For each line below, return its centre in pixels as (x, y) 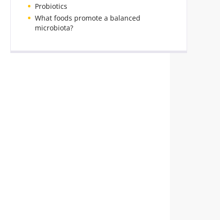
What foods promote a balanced (88, 18)
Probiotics (51, 6)
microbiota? (54, 28)
